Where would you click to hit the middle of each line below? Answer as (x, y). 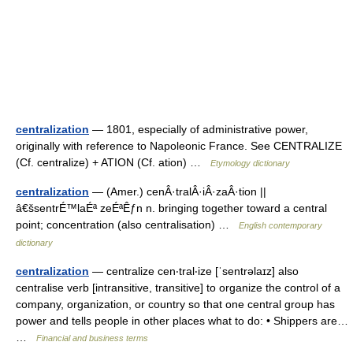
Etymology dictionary (250, 163)
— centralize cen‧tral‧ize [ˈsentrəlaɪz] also (194, 271)
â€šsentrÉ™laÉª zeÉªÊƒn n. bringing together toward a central (171, 208)
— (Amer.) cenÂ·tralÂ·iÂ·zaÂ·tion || (178, 191)
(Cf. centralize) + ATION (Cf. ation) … (113, 162)
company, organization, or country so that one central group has (175, 304)
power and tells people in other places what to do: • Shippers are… (182, 321)
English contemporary (281, 225)
